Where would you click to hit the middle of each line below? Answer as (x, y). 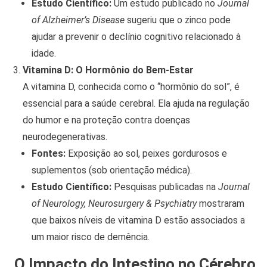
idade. (44, 54)
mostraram (220, 204)
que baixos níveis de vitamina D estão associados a (138, 221)
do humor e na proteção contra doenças (106, 120)
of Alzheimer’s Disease (78, 20)
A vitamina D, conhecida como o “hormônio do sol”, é (131, 87)
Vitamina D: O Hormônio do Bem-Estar (108, 70)
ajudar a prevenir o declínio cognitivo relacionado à (136, 37)
